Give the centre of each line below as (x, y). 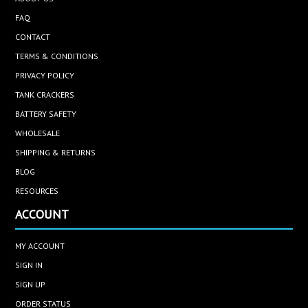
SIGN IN (29, 265)
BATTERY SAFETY (46, 113)
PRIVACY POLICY (45, 75)
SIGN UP (31, 284)
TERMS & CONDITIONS (57, 56)
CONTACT (33, 36)
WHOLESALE (38, 133)
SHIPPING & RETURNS (56, 152)
